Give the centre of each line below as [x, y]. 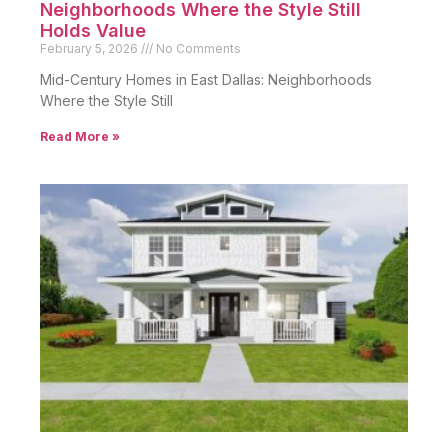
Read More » [80, 136]
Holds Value [93, 30]
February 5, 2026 [90, 48]
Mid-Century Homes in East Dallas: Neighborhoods [206, 79]
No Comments [197, 48]
